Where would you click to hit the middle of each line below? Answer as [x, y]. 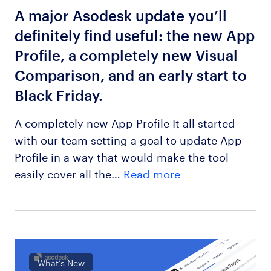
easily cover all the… [69, 172]
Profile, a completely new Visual [126, 55]
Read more [152, 172]
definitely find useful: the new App [134, 35]
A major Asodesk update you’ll [120, 15]
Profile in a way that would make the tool [121, 155]
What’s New [61, 262]
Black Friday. [58, 95]
